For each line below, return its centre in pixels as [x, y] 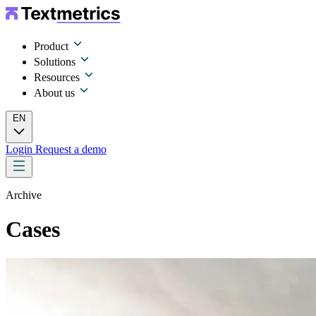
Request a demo [71, 149]
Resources [58, 77]
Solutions [56, 62]
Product [53, 46]
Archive [24, 195]
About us [56, 93]
